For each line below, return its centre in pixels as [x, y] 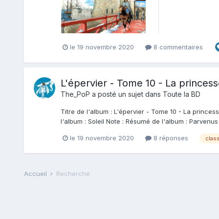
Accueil [36, 174]
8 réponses [170, 138]
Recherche [73, 174]
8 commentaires [177, 47]
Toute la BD [181, 94]
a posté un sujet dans [126, 94]
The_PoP [75, 94]
